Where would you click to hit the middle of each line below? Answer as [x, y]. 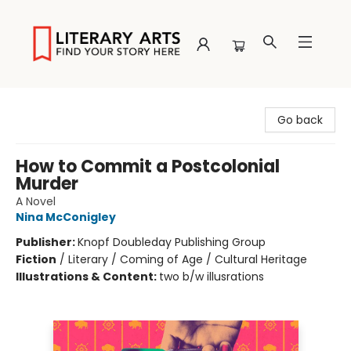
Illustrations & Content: [87, 277]
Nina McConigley [66, 217]
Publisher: [47, 242]
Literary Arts [44, 103]
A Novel [36, 201]
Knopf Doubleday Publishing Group [172, 242]
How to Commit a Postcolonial [148, 166]
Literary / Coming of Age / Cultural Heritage [188, 259]
